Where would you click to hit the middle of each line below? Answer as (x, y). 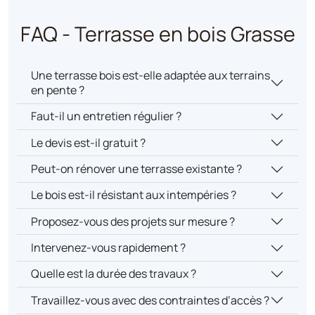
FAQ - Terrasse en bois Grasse (157, 34)
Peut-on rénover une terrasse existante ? (136, 169)
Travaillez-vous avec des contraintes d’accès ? (150, 300)
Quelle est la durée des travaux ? (114, 274)
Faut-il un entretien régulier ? (106, 116)
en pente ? (58, 90)
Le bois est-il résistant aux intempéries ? (134, 195)
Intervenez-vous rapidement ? (108, 248)
